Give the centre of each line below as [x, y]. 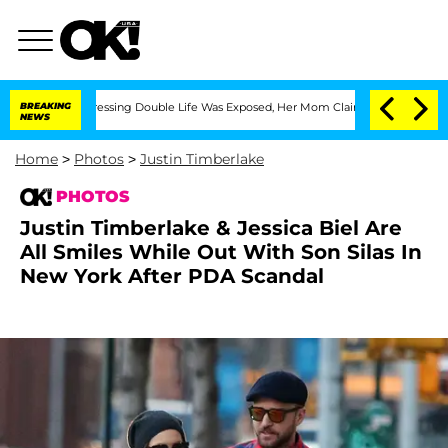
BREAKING [45, 105]
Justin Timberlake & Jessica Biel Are [211, 228]
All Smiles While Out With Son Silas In [221, 252]
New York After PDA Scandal [172, 276]
